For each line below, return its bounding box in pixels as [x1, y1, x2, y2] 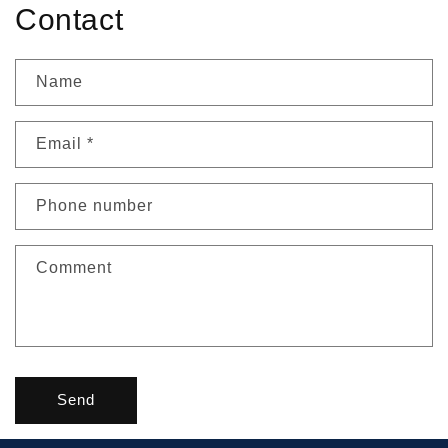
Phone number [36, 196, 153, 214]
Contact [15, 2, 124, 36]
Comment [36, 258, 112, 276]
